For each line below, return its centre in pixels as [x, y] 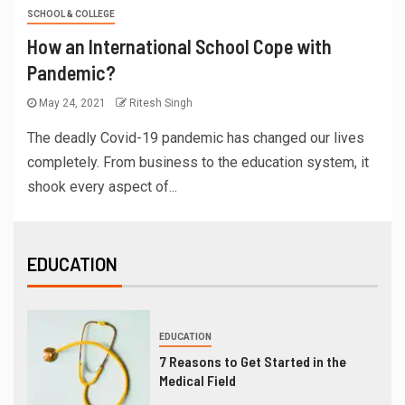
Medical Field [197, 380]
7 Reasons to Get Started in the [252, 361]
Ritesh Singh [161, 104]
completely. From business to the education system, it [198, 163]
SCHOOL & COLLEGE [71, 14]
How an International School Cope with [179, 47]
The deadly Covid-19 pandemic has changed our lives [196, 138]
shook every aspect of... [102, 187]
